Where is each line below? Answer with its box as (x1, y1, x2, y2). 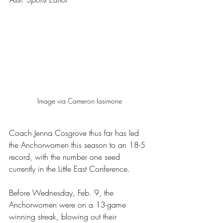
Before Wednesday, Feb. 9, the (9, 187, 116, 199)
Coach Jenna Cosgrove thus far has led (9, 127, 141, 139)
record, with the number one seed (9, 151, 122, 163)
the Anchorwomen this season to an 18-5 (9, 139, 148, 151)
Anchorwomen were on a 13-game (9, 199, 128, 211)
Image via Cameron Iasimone (37, 96, 122, 106)
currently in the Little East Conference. (9, 163, 130, 175)
